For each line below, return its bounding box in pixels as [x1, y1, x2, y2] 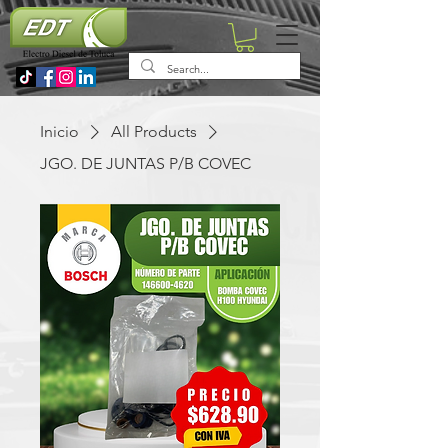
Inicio [40, 121, 79, 141]
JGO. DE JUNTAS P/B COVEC [40, 153, 251, 173]
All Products [111, 121, 197, 141]
